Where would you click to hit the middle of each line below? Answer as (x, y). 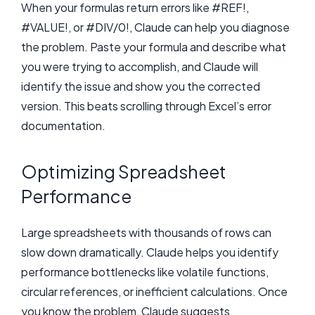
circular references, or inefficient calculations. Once (154, 291)
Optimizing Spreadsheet (124, 171)
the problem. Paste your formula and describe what (154, 47)
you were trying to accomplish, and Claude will (140, 67)
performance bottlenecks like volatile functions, (145, 271)
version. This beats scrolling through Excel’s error (146, 106)
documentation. (63, 126)
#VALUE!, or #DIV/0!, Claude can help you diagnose (155, 27)
